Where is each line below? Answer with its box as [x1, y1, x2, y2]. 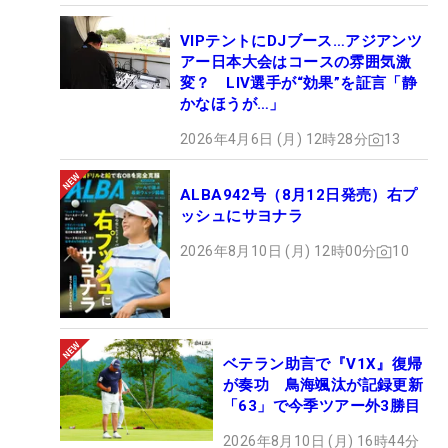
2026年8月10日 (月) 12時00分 [180, 243, 377, 260]
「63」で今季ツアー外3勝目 [223, 397, 421, 416]
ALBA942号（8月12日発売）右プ [180, 186, 418, 205]
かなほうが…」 [180, 95, 285, 114]
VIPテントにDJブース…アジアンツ [180, 32, 423, 51]
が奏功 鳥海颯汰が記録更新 [223, 376, 424, 395]
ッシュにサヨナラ [180, 207, 304, 226]
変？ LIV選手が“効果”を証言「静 [180, 74, 418, 93]
